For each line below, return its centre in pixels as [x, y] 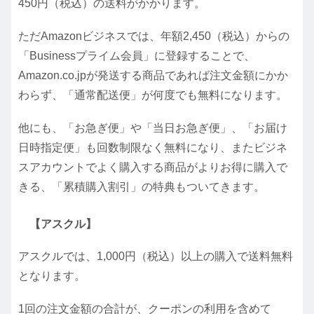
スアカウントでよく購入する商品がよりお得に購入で [153, 168]
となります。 [52, 276]
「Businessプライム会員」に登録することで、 [137, 55]
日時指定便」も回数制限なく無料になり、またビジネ [153, 148]
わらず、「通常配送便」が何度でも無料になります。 [153, 95]
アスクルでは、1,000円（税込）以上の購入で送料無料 [156, 257]
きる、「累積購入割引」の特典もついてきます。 [142, 187]
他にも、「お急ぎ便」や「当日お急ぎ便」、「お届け [153, 128]
